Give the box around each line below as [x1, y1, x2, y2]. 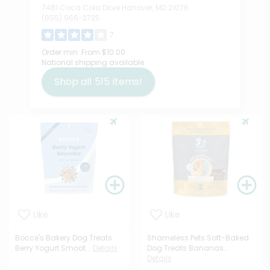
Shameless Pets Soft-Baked [146, 233, 249, 243]
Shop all [54, 75, 92, 89]
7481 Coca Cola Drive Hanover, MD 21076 [42, 2, 189, 13]
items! [113, 75, 142, 89]
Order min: [42, 47, 80, 58]
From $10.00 [80, 47, 125, 58]
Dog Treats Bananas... [146, 243, 229, 254]
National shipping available [42, 57, 144, 68]
